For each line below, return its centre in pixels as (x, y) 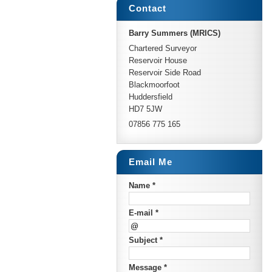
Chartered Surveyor (163, 48)
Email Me (151, 162)
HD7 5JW (145, 109)
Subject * (146, 240)
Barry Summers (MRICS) (175, 33)
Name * (142, 185)
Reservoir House (158, 60)
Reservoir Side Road (165, 73)
